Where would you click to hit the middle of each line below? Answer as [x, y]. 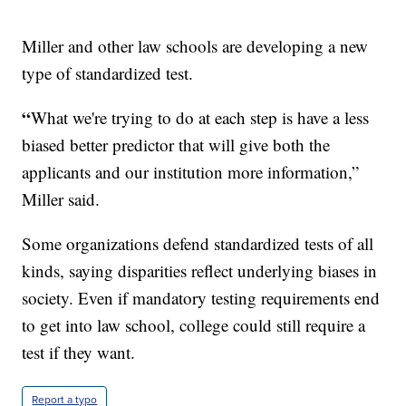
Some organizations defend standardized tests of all [198, 243]
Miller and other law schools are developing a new [195, 45]
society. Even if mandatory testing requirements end [201, 297]
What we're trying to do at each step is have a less [200, 117]
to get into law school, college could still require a [194, 324]
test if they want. [79, 352]
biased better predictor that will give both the [176, 144]
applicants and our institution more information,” [191, 171]
